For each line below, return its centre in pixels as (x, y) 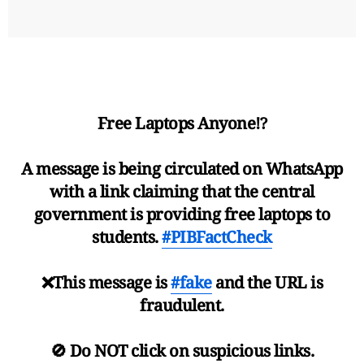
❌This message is (106, 282)
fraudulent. (182, 305)
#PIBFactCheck (217, 236)
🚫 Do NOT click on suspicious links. (182, 350)
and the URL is (267, 282)
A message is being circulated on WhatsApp (182, 168)
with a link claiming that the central (182, 191)
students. (127, 236)
